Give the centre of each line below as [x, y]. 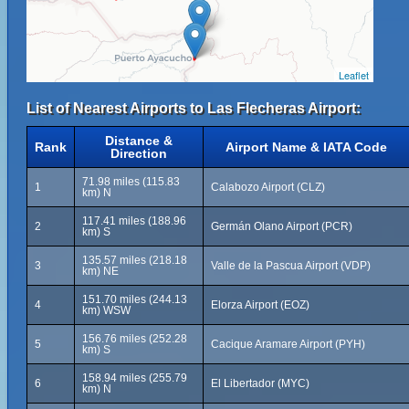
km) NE [100, 271]
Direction [139, 153]
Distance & [139, 141]
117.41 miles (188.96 [134, 221]
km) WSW [106, 310]
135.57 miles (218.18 [135, 260]
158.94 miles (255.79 [135, 378]
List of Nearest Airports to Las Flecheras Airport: [194, 108]
